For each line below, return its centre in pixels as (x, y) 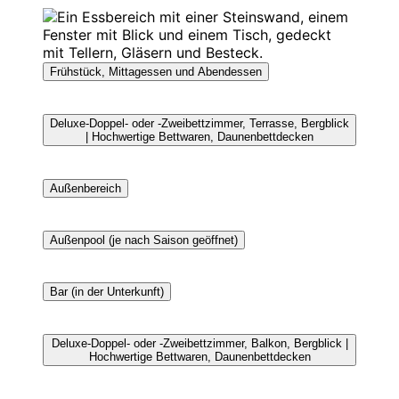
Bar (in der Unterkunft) (107, 291)
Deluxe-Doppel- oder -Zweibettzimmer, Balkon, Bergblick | (199, 343)
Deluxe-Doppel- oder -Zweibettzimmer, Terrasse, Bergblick (199, 123)
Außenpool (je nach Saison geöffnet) (144, 240)
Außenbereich (85, 188)
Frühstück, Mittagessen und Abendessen (156, 71)
